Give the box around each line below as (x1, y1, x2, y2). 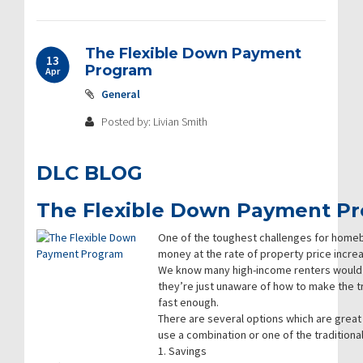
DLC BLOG (36, 160, 143, 185)
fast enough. (158, 294, 219, 310)
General (101, 86, 140, 101)
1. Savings (158, 343, 207, 358)
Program (85, 61, 152, 79)
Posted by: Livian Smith (99, 113, 207, 129)
